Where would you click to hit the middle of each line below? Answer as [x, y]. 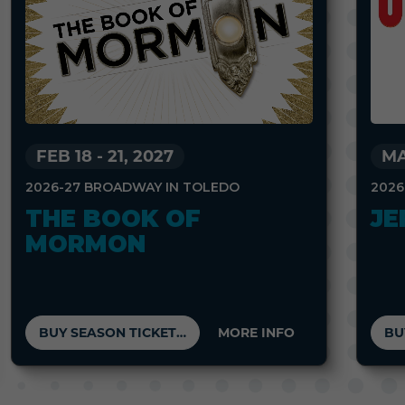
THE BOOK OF [113, 218]
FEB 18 [64, 156]
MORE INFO [256, 332]
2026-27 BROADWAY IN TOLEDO [132, 187]
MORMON [85, 244]
